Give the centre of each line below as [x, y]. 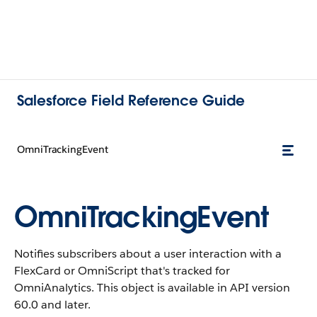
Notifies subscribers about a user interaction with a [148, 254]
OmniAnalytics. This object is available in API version [152, 288]
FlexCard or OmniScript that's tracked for [122, 271]
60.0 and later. [52, 305]
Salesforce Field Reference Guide [131, 100]
